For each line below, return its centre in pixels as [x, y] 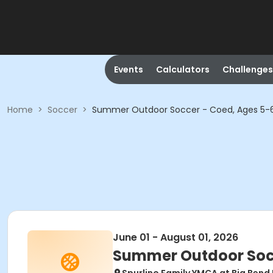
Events [128, 69]
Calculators [183, 69]
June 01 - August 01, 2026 [175, 237]
